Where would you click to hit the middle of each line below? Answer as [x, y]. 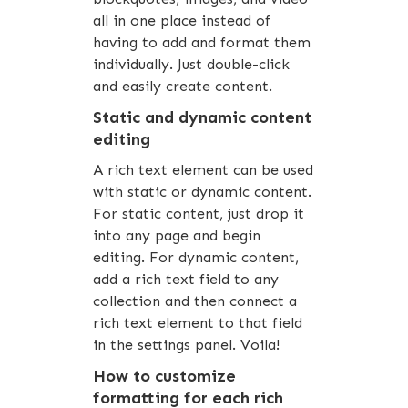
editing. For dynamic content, [196, 257]
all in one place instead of [182, 20]
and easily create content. [183, 86]
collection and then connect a [195, 301]
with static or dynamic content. [203, 192]
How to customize [165, 376]
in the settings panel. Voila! [187, 345]
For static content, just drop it [199, 214]
